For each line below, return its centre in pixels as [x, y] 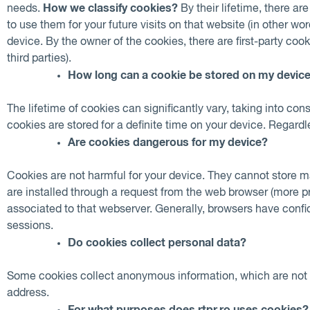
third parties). [39, 58]
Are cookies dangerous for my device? [168, 142]
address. [28, 293]
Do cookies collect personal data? [157, 243]
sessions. [30, 226]
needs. [25, 9]
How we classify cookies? [110, 8]
